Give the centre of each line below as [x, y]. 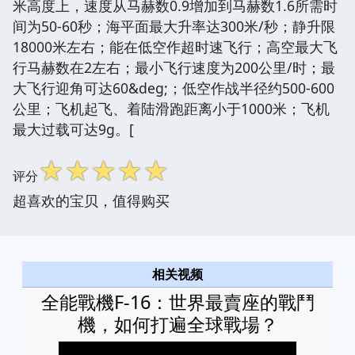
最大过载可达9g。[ [73, 129]
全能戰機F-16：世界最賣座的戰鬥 [177, 302]
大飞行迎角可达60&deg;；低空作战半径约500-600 [174, 88]
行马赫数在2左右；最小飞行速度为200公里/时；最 [174, 67]
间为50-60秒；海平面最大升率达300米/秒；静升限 [174, 26]
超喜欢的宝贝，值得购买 [91, 200]
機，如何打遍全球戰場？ [177, 324]
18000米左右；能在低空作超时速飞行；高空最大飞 [175, 46]
